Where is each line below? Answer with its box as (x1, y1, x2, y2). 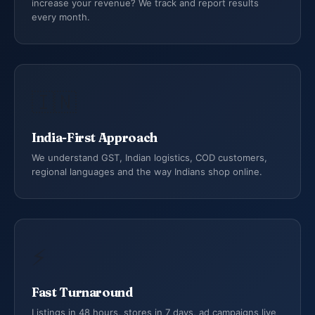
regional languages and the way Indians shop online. (32, 166, 262, 177)
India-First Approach (32, 130, 157, 145)
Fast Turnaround (32, 285, 133, 300)
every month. (32, 11, 90, 22)
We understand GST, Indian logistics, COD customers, (32, 152, 267, 163)
